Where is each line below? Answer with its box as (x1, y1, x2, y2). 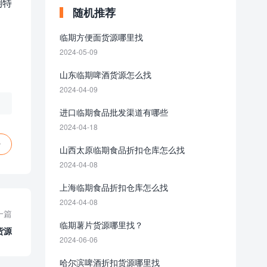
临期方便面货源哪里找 (60, 31, 143, 43)
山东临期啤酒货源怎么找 (60, 69, 151, 80)
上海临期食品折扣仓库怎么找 (60, 181, 168, 193)
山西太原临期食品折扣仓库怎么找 (60, 144, 185, 156)
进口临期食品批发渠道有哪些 (60, 106, 168, 118)
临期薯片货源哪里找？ (60, 219, 143, 231)
